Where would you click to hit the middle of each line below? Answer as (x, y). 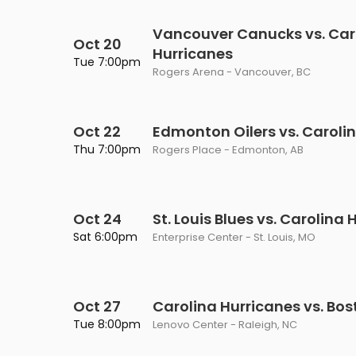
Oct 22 (97, 132)
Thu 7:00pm (107, 149)
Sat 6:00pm (105, 237)
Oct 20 (97, 44)
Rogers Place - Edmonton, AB (228, 150)
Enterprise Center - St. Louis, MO (234, 237)
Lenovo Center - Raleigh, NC (225, 325)
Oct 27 (97, 306)
